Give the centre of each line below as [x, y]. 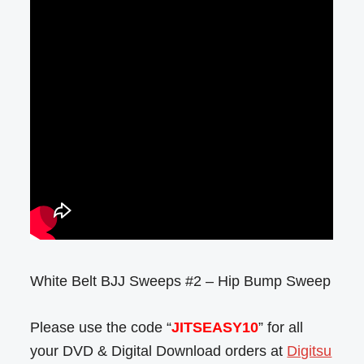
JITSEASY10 [215, 327]
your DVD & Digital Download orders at [159, 351]
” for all [281, 327]
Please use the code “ [101, 327]
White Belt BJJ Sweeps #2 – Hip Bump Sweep [181, 281]
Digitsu [310, 351]
